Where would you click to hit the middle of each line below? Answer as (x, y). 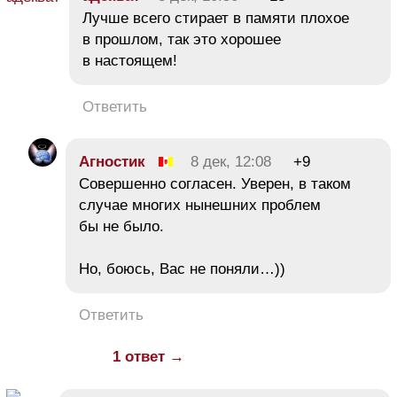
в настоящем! (130, 60)
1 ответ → (148, 356)
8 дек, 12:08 (231, 161)
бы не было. (121, 226)
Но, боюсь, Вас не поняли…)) (182, 269)
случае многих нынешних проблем (200, 205)
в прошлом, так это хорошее (182, 39)
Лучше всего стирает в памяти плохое (216, 18)
